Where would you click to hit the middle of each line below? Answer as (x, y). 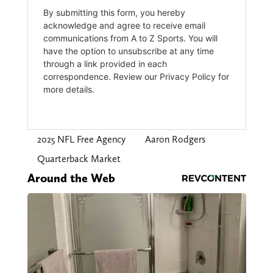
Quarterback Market (79, 159)
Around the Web (71, 178)
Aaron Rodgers (175, 140)
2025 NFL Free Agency (81, 140)
